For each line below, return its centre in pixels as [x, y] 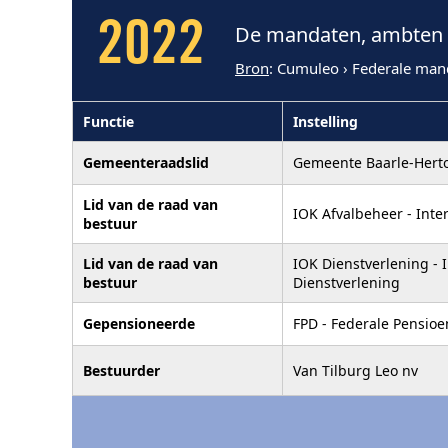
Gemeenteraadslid [146, 162]
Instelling [325, 121]
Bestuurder [121, 370]
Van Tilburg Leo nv [355, 370]
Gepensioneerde [139, 323]
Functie [108, 121]
